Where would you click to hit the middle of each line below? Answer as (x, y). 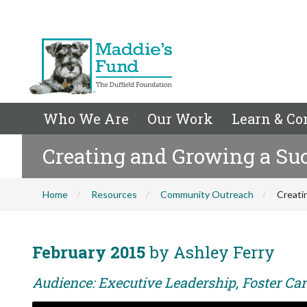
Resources (114, 194)
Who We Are (86, 119)
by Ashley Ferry (210, 252)
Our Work (180, 119)
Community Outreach (207, 194)
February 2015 (89, 252)
